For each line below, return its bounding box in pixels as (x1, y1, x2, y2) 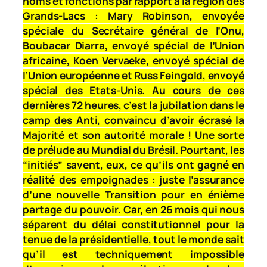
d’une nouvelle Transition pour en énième (23, 187, 244, 201)
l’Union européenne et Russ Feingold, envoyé (23, 68, 244, 82)
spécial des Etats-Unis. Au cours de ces (23, 83, 244, 97)
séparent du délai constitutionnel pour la (23, 217, 244, 231)
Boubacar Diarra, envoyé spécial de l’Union (23, 38, 244, 52)
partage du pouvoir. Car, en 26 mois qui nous (23, 202, 244, 216)
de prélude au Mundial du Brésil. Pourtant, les (23, 142, 244, 157)
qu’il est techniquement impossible (23, 247, 244, 261)
